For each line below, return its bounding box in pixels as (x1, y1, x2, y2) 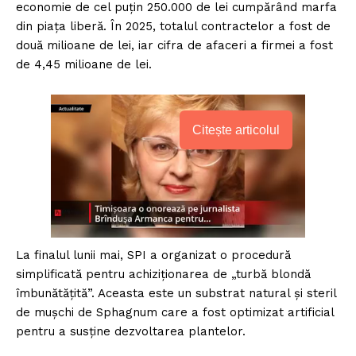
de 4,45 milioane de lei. (16, 56, 152, 72)
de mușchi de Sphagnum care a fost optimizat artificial (16, 304, 334, 319)
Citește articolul (192, 122, 280, 137)
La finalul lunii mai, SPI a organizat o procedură (16, 247, 291, 262)
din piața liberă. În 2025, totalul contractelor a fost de (16, 18, 331, 33)
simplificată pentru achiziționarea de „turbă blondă (16, 266, 311, 281)
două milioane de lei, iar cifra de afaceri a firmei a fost (16, 37, 333, 52)
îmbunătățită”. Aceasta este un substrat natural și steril (16, 285, 336, 300)
